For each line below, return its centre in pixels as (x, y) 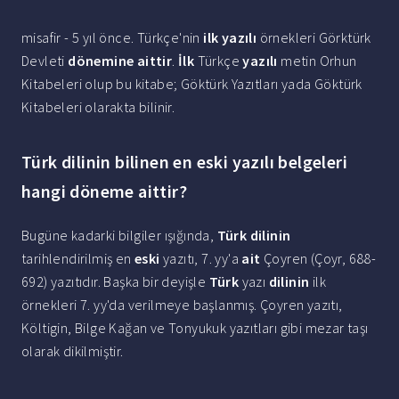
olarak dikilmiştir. (73, 351)
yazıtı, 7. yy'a (201, 259)
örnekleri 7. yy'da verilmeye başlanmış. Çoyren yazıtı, (182, 305)
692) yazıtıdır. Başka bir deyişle (115, 282)
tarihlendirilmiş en (78, 259)
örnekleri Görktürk (314, 38)
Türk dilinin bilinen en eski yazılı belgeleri (184, 162)
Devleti (45, 61)
